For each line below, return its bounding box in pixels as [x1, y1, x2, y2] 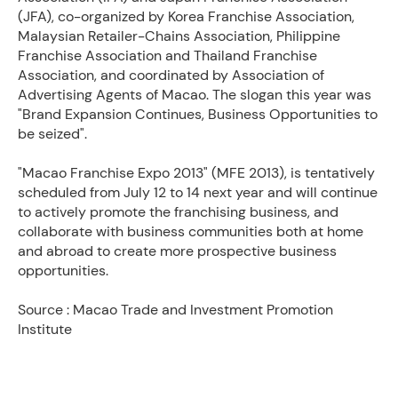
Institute [18, 320, 72, 338]
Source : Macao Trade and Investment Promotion [18, 300, 333, 319]
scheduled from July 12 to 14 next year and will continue [18, 183, 378, 202]
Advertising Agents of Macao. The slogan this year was [18, 85, 371, 104]
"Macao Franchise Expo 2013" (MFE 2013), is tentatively [18, 163, 375, 182]
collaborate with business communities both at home [18, 222, 363, 241]
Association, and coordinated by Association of [18, 66, 324, 84]
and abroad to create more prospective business [18, 242, 337, 260]
